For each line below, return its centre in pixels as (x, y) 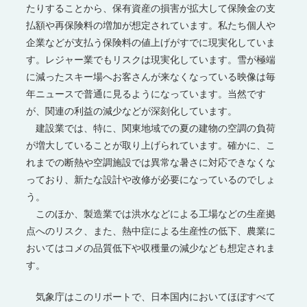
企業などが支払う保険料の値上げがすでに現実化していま (151, 42)
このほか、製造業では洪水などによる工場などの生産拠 (151, 213)
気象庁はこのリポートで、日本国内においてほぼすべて (151, 296)
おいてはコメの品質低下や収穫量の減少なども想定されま (151, 247)
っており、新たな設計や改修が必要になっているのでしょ (151, 179)
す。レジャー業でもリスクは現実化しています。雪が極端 (151, 59)
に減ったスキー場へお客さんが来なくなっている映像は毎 (151, 76)
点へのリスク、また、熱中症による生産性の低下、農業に (151, 230)
